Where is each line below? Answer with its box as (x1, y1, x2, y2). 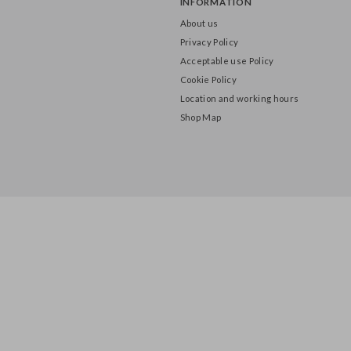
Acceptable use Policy (189, 317, 289, 327)
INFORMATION (189, 255, 266, 266)
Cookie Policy (189, 336, 249, 348)
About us (189, 277, 230, 288)
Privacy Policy (189, 297, 251, 308)
